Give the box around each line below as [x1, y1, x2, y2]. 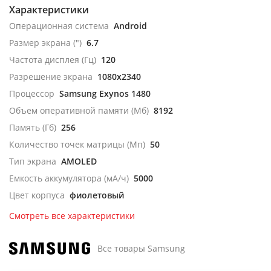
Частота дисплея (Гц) [9, 54, 96, 65]
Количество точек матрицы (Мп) [9, 139, 145, 150]
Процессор [9, 88, 54, 99]
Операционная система [9, 20, 109, 31]
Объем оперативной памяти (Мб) [9, 105, 149, 116]
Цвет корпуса [9, 189, 65, 201]
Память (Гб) [9, 122, 56, 133]
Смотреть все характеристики [9, 210, 135, 221]
